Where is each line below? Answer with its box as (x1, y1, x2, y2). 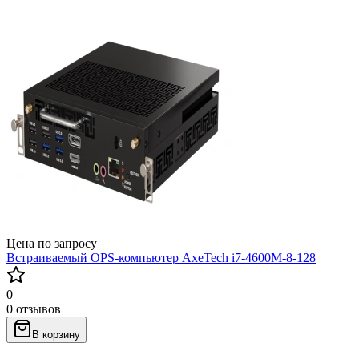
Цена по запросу (6, 236, 97, 250)
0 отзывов (6, 301, 61, 316)
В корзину (32, 328, 80, 341)
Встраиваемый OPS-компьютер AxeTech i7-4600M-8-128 (6, 250, 316, 264)
